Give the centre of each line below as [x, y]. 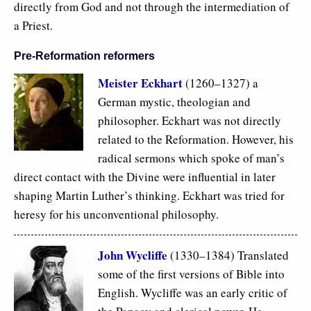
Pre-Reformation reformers [84, 56]
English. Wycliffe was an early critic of [193, 293]
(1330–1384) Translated [228, 255]
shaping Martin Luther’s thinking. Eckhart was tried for [149, 196]
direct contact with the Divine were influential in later [145, 177]
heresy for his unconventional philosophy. [116, 215]
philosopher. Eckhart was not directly [190, 121]
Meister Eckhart [140, 83]
